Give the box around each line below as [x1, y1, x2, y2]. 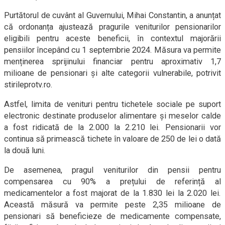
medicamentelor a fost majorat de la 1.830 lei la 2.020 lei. [4, 188, 221, 198]
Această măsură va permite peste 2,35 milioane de [4, 200, 221, 209]
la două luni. [4, 146, 46, 155]
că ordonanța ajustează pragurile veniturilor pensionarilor [4, 22, 221, 32]
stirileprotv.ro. [4, 80, 53, 89]
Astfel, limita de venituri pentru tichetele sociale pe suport [4, 99, 221, 109]
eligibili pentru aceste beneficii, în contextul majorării [4, 34, 221, 43]
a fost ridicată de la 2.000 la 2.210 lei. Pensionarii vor [4, 123, 221, 132]
